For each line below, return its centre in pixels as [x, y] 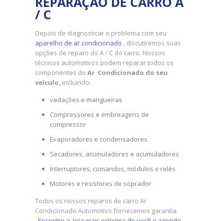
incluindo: [75, 83]
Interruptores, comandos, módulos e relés [112, 169]
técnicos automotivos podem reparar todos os [104, 63]
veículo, [48, 83]
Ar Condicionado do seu [127, 73]
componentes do [61, 73]
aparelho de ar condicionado [78, 43]
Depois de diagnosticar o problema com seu [101, 33]
